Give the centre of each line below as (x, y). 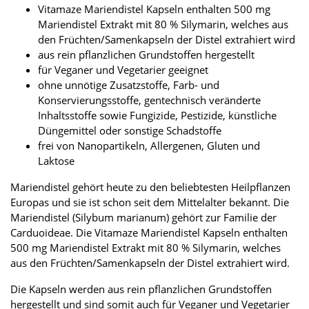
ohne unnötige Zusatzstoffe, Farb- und (129, 85)
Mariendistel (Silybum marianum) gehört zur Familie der (143, 218)
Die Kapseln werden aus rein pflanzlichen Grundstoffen (141, 289)
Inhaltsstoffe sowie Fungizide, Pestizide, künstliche (157, 116)
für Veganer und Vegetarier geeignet (123, 70)
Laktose (56, 161)
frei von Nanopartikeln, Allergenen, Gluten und (149, 146)
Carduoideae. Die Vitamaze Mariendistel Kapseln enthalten (149, 233)
